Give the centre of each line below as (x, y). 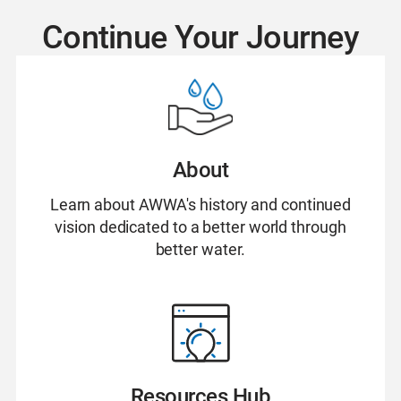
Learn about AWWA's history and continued (200, 205)
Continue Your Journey (200, 38)
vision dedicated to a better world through (200, 227)
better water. (200, 249)
